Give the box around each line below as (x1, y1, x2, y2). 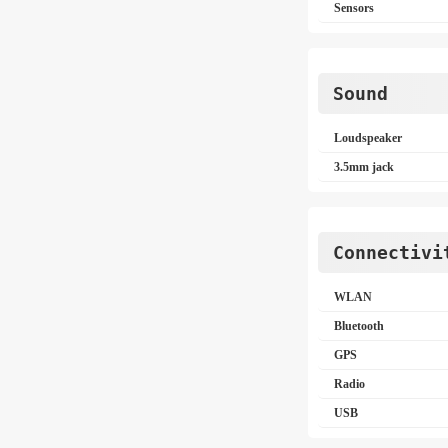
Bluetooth (334, 319, 384, 333)
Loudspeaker (334, 131, 402, 145)
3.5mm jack (334, 160, 394, 174)
